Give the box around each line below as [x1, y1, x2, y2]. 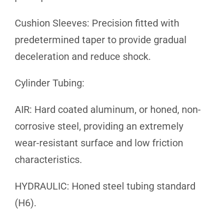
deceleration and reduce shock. [15, 50, 151, 62]
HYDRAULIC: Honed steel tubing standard [15, 180, 195, 192]
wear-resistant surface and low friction [15, 137, 183, 149]
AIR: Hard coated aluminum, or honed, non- [15, 103, 201, 115]
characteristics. [15, 153, 82, 165]
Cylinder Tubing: [15, 77, 84, 89]
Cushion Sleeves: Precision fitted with [15, 17, 179, 29]
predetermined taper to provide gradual [15, 33, 187, 46]
